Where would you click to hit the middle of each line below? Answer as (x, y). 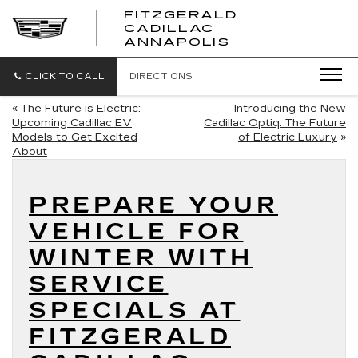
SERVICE (99, 284)
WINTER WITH (141, 258)
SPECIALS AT (135, 311)
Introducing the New (290, 109)
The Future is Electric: (81, 109)
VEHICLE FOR (136, 232)
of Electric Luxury (288, 137)
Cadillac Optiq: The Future (275, 123)
